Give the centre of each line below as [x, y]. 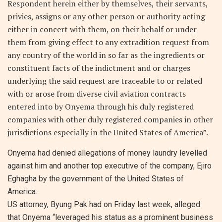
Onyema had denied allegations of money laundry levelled [107, 153]
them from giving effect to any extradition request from [108, 42]
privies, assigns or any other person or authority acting [106, 16]
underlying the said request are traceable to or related [105, 81]
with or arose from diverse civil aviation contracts [97, 93]
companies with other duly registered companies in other [110, 119]
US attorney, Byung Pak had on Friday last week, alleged [104, 204]
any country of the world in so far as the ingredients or [106, 55]
